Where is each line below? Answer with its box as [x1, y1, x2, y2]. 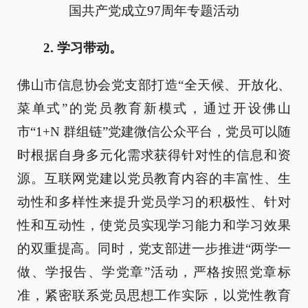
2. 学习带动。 [30, 40, 122, 55]
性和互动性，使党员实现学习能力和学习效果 [17, 217, 291, 232]
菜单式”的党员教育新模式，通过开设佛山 [17, 100, 291, 115]
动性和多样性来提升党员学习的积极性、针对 [17, 194, 291, 209]
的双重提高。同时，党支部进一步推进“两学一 [17, 241, 291, 256]
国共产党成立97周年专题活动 [69, 3, 239, 18]
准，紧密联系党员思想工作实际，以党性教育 [17, 287, 291, 302]
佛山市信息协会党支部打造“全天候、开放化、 [17, 77, 291, 92]
